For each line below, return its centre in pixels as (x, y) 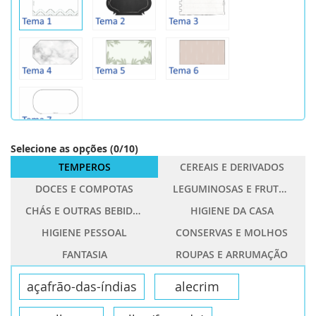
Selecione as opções (59, 148)
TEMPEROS (84, 166)
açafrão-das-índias (82, 286)
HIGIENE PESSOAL (84, 232)
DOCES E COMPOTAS (84, 188)
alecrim (197, 286)
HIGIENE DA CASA (232, 210)
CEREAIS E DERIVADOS (232, 166)
